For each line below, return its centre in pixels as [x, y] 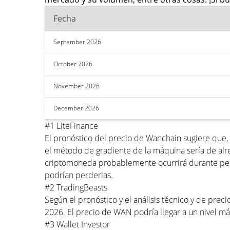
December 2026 [76, 108]
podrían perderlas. [79, 175]
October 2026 [73, 64]
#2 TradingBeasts [76, 187]
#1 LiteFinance [71, 126]
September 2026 [77, 42]
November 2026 [76, 86]
